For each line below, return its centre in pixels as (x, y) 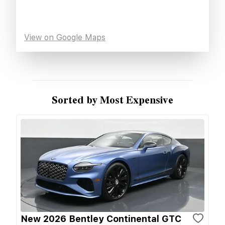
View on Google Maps (65, 37)
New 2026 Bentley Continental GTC (101, 218)
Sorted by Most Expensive (113, 100)
